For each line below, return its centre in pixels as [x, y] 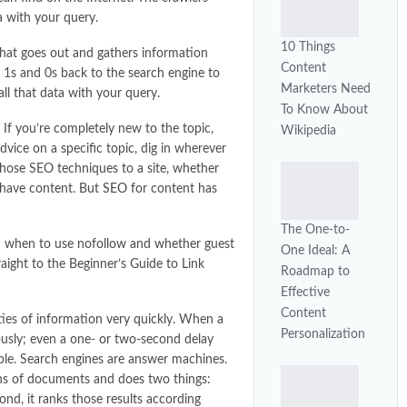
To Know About [324, 110]
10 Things [308, 48]
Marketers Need [326, 89]
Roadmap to [315, 271]
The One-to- [315, 229]
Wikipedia [308, 131]
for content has [172, 189]
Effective [305, 292]
